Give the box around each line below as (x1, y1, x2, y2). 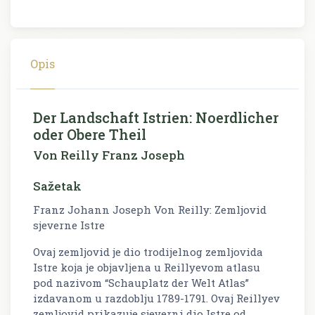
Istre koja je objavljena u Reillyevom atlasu (33, 259, 260, 274)
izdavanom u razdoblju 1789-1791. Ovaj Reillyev (33, 290, 280, 305)
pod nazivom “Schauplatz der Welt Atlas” (33, 275, 249, 290)
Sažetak (33, 177, 82, 194)
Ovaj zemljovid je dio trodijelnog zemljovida (33, 244, 263, 259)
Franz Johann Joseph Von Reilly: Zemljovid (33, 202, 266, 217)
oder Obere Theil (33, 124, 146, 143)
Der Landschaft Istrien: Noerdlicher (33, 108, 278, 127)
